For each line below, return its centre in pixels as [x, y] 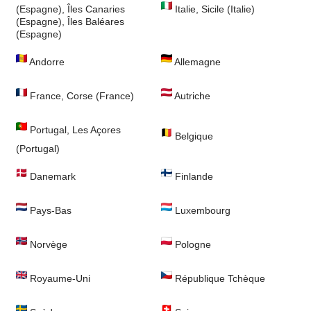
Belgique [193, 136]
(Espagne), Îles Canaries [70, 9]
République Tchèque [219, 279]
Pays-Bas [49, 211]
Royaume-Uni [59, 279]
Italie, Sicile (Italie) [213, 9]
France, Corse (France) [81, 96]
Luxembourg [201, 211]
